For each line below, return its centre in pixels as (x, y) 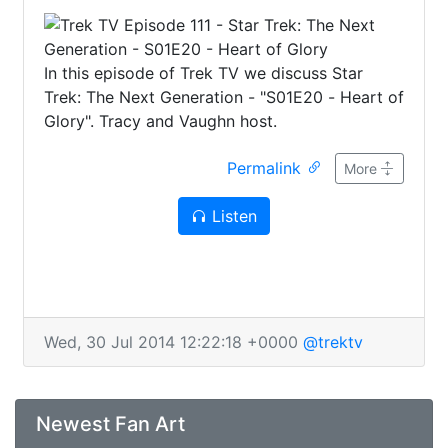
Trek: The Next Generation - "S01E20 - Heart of (224, 97)
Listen (232, 216)
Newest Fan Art (110, 424)
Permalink (266, 168)
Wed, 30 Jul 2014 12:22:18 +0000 (173, 342)
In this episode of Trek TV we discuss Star (203, 73)
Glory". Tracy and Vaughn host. (160, 121)
